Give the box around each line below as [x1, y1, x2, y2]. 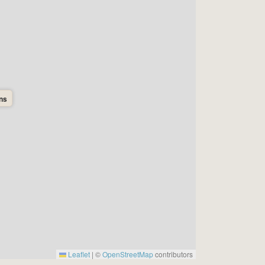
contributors [153, 249, 193, 259]
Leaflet [66, 249, 90, 259]
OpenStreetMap [102, 249, 153, 259]
